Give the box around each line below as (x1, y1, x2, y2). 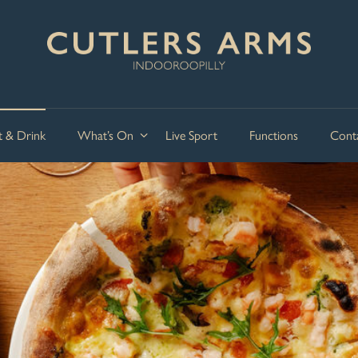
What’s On (78, 127, 133, 143)
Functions (249, 127, 298, 143)
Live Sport (165, 127, 217, 143)
